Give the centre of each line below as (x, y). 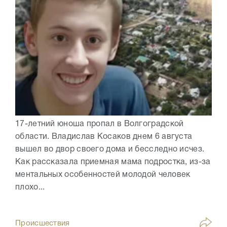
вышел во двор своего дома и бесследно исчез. (110, 150)
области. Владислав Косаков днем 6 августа (104, 137)
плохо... (30, 188)
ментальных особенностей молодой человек (103, 175)
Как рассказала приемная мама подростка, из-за (113, 162)
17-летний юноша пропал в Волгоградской (100, 124)
